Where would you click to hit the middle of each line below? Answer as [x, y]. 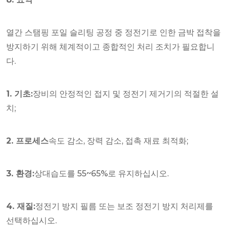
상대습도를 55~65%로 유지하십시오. [101, 173]
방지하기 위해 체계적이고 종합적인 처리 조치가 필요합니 [110, 47]
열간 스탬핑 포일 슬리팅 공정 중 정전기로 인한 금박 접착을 [113, 32]
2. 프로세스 [27, 141]
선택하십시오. [31, 220]
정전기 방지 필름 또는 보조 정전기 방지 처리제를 [124, 206]
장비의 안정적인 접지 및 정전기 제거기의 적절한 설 [126, 94]
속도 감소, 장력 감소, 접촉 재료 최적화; [118, 141]
